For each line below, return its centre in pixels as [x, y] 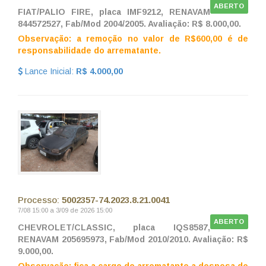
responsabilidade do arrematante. [89, 51]
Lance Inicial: [49, 72]
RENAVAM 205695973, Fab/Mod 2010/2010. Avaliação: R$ [133, 240]
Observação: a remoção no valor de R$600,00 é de [133, 39]
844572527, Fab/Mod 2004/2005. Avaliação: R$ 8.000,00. [129, 24]
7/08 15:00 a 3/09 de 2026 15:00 [65, 210]
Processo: [40, 200]
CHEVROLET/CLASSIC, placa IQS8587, [114, 228]
